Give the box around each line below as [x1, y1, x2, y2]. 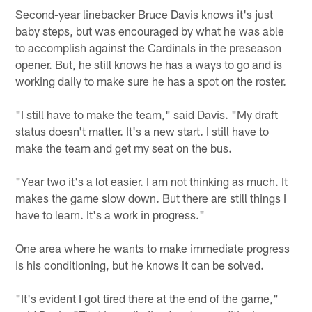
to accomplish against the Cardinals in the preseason [15, 40, 282, 55]
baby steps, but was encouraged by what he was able [15, 24, 285, 38]
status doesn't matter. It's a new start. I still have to [15, 124, 270, 139]
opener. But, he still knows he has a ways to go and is [15, 57, 283, 72]
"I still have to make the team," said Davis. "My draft [15, 107, 279, 122]
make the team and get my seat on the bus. [15, 141, 233, 155]
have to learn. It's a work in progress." [15, 208, 205, 222]
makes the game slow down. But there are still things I [15, 191, 287, 205]
